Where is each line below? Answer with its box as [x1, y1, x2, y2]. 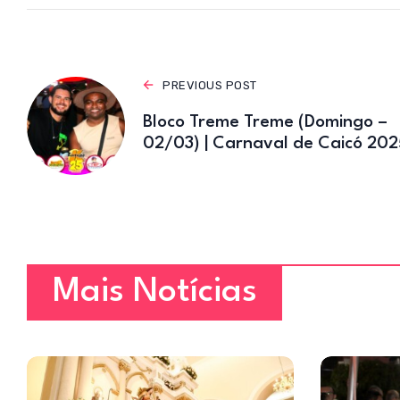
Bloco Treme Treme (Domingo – [143, 112, 387, 131]
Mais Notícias [52, 274, 257, 309]
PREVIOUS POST [162, 78, 257, 92]
